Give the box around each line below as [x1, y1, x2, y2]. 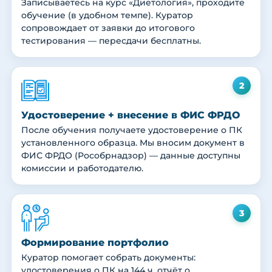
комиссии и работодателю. [21, 163, 143, 174]
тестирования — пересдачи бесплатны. [21, 35, 201, 47]
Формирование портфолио [21, 237, 169, 249]
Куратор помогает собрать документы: [21, 252, 195, 263]
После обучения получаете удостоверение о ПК [21, 124, 242, 136]
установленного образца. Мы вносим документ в [21, 137, 245, 149]
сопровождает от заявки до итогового [21, 22, 195, 34]
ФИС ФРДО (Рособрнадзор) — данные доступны [21, 150, 240, 161]
